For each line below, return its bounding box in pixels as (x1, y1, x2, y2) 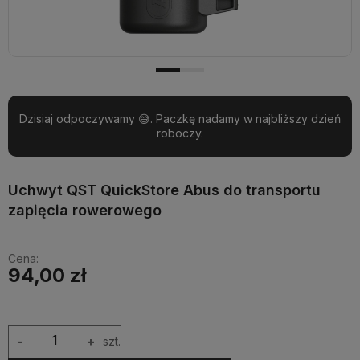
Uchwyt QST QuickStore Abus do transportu (8, 181, 321, 198)
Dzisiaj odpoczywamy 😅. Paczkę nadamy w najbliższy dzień (19, 111, 341, 125)
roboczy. (157, 125, 203, 140)
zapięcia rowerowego (8, 201, 162, 219)
